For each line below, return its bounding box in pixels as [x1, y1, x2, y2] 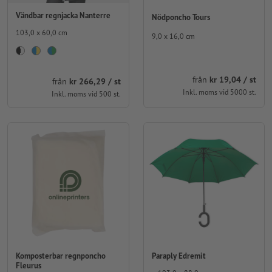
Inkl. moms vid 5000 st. [183, 87, 256, 97]
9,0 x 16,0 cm [151, 31, 195, 41]
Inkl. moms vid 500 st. [51, 89, 121, 99]
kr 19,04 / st [209, 74, 256, 86]
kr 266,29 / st [69, 76, 121, 87]
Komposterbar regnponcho [16, 250, 106, 261]
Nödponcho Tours [151, 12, 210, 22]
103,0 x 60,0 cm [16, 27, 67, 37]
